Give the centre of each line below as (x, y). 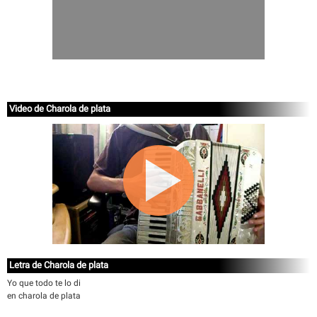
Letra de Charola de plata (59, 265)
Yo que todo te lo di (44, 283)
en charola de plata (44, 296)
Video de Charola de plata (60, 109)
